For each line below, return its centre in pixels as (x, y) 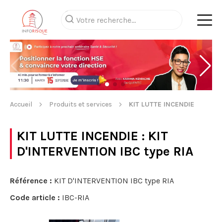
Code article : (35, 197)
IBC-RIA (75, 197)
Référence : (31, 181)
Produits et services (81, 104)
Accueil (21, 104)
